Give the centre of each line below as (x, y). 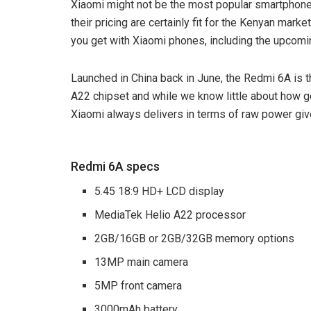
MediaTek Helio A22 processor (170, 215)
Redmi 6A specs (115, 167)
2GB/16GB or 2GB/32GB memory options (195, 238)
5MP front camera (138, 285)
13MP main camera (142, 262)
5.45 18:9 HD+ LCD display (160, 191)
